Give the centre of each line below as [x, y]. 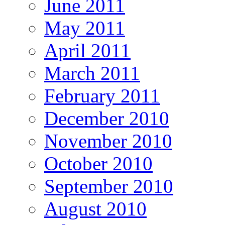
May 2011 [85, 28]
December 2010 [107, 119]
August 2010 [95, 209]
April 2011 [87, 51]
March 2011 [92, 73]
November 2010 [108, 141]
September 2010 [109, 186]
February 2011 [102, 96]
